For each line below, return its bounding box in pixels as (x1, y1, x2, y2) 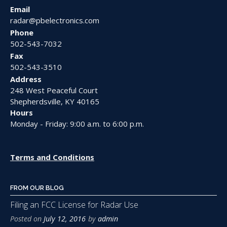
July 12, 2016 (44, 214, 86, 224)
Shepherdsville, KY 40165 (10, 96, 99, 107)
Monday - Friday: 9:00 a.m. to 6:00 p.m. (10, 119, 144, 129)
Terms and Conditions (10, 152, 94, 163)
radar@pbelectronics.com (10, 15, 99, 26)
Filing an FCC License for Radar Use (10, 199, 138, 211)
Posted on (10, 214, 44, 224)
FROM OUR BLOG (10, 184, 64, 192)
